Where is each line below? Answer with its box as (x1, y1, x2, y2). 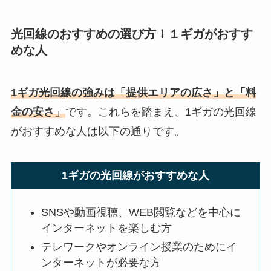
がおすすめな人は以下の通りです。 (10, 125, 185, 137)
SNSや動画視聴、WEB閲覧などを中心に (41, 206, 241, 219)
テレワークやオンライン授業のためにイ (41, 240, 238, 253)
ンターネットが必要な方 (41, 256, 162, 269)
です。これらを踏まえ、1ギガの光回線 (65, 105, 256, 118)
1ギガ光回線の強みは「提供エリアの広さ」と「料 (10, 86, 256, 99)
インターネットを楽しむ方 (41, 222, 172, 235)
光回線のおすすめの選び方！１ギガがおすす (10, 27, 253, 41)
